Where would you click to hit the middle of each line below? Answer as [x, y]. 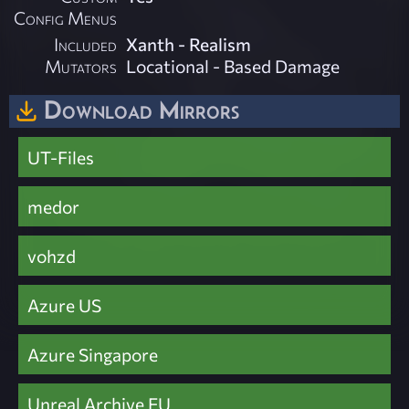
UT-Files [61, 157]
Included [86, 44]
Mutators [81, 66]
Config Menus [66, 18]
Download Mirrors [142, 110]
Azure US [64, 304]
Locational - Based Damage [233, 66]
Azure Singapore [93, 354]
